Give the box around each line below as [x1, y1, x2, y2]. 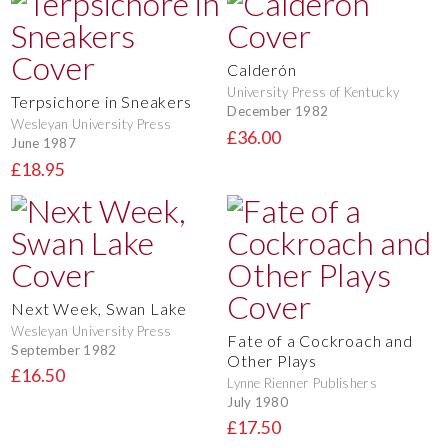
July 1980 [227, 393, 289, 410]
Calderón [227, 60, 297, 80]
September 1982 [11, 341, 117, 358]
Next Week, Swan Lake [11, 299, 188, 319]
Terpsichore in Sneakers [11, 92, 192, 112]
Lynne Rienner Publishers [227, 375, 377, 392]
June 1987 [11, 135, 77, 152]
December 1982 [227, 103, 329, 120]
